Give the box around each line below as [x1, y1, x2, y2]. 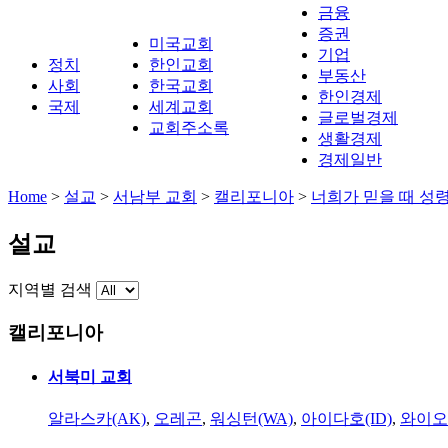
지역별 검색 [8, 280, 92, 298]
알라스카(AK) [48, 410, 146, 428]
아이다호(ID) [301, 410, 392, 428]
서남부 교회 [113, 188, 197, 205]
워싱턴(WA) [210, 410, 293, 428]
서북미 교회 [48, 367, 132, 385]
